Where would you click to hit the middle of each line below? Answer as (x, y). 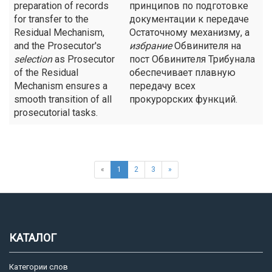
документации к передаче (189, 19)
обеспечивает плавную (182, 73)
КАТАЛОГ (33, 238)
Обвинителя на (206, 46)
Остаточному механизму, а (189, 32)
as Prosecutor (83, 59)
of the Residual (46, 73)
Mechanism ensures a (61, 86)
